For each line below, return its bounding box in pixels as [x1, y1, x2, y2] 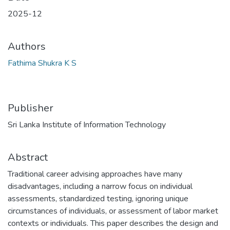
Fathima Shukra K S [8, 57, 76, 69]
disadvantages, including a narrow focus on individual [8, 181, 193, 192]
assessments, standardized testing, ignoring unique [8, 193, 188, 204]
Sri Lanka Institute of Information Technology [8, 119, 166, 130]
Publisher [8, 101, 53, 115]
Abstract [8, 150, 48, 164]
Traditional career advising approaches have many [8, 168, 182, 180]
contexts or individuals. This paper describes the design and [8, 218, 218, 229]
